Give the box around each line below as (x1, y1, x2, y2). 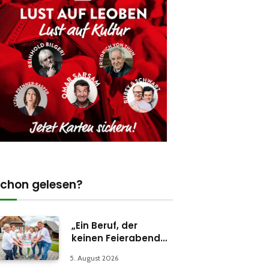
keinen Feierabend (71, 232, 160, 245)
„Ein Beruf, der (71, 219, 138, 232)
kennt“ (71, 244, 103, 258)
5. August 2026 (70, 253, 118, 263)
